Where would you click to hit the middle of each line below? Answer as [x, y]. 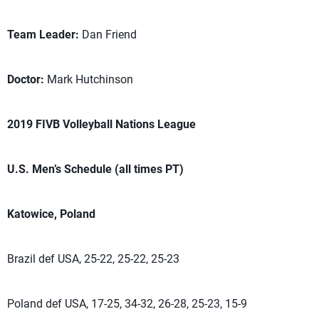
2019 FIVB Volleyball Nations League [101, 124]
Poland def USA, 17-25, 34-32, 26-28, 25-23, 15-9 [127, 304]
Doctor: [26, 79]
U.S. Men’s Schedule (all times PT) [95, 169]
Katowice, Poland [51, 214]
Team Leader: [43, 35]
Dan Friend [108, 35]
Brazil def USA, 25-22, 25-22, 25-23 [93, 259]
